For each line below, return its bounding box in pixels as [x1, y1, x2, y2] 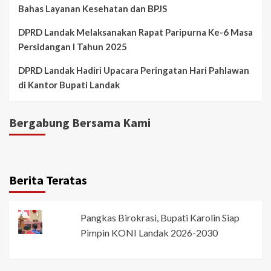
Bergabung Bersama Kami [9, 114, 151, 130]
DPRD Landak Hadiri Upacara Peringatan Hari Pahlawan [18, 64, 249, 76]
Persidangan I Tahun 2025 [18, 41, 127, 52]
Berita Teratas [9, 172, 87, 188]
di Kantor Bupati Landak [18, 79, 120, 90]
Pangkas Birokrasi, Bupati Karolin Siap [80, 211, 240, 223]
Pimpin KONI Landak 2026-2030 [80, 226, 218, 238]
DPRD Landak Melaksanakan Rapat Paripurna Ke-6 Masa [18, 26, 253, 38]
